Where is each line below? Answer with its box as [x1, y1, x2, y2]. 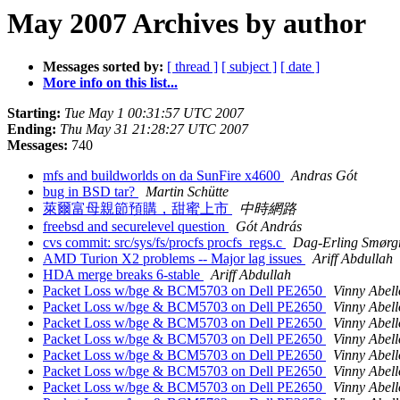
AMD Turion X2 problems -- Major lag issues [43, 251, 305, 267]
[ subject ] [221, 59, 277, 75]
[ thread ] [167, 59, 218, 75]
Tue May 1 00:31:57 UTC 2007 [64, 105, 244, 121]
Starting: [7, 105, 61, 121]
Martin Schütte [146, 184, 229, 200]
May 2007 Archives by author [7, 7, 366, 39]
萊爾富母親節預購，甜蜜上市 [43, 201, 232, 217]
